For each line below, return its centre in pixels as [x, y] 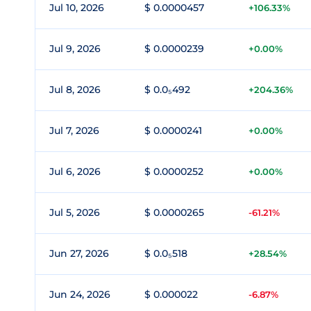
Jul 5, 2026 [75, 212]
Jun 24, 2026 [80, 294]
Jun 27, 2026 [79, 253]
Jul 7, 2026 [74, 131]
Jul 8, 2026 [75, 90]
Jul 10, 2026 [77, 8]
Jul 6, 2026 [75, 171]
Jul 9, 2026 [75, 49]
